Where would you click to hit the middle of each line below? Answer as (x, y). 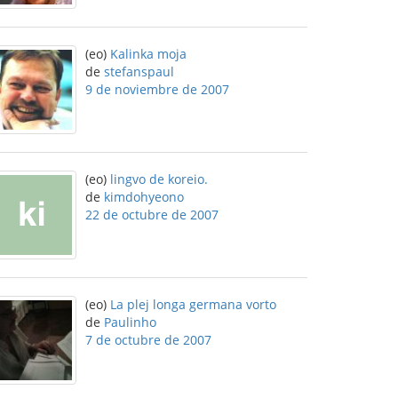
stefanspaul (139, 72)
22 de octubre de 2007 (152, 215)
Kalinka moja (148, 54)
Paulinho (130, 322)
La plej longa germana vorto (193, 304)
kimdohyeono (144, 197)
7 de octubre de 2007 (148, 340)
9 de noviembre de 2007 (157, 89)
